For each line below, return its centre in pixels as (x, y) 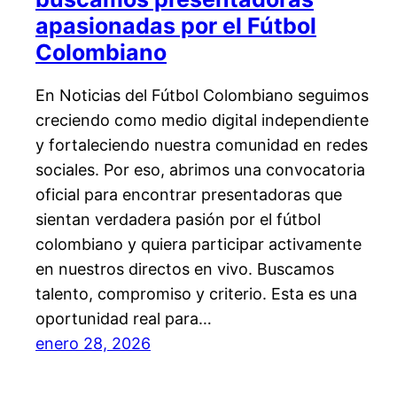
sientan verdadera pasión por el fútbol (178, 220)
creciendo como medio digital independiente (202, 121)
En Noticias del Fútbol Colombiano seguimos (202, 96)
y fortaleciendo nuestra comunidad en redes (202, 145)
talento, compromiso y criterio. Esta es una (196, 294)
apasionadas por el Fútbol (176, 25)
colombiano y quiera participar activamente (198, 245)
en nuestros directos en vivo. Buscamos (185, 269)
